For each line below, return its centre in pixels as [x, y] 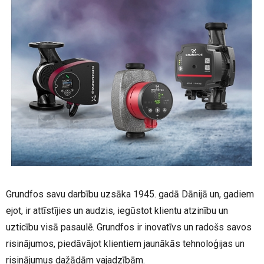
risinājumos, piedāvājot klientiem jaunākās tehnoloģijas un [125, 244]
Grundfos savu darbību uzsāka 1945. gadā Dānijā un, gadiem [130, 194]
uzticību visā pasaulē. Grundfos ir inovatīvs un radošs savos [129, 227]
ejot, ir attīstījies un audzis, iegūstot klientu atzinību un [117, 211]
